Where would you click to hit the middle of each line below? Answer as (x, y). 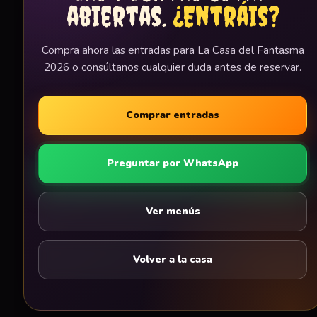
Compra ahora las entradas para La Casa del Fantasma (173, 51)
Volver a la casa (173, 260)
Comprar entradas (173, 115)
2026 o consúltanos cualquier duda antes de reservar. (173, 68)
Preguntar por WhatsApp (173, 163)
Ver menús (173, 212)
